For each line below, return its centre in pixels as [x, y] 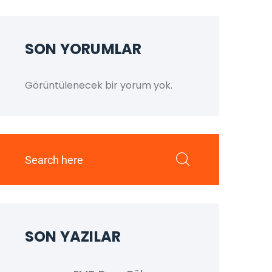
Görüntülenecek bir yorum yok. [99, 85]
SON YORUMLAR [83, 49]
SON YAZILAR [73, 236]
